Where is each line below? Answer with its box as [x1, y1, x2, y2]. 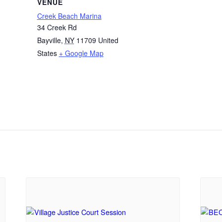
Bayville [37, 35, 61, 46]
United [98, 35, 118, 46]
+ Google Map [58, 48, 104, 58]
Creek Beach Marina [37, 11, 102, 21]
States [37, 48, 57, 58]
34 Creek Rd [37, 22, 77, 33]
